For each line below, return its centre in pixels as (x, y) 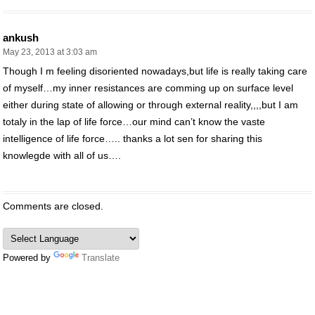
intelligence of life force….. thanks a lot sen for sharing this (133, 138)
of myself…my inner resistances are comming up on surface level (148, 88)
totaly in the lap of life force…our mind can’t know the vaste (134, 121)
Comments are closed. (53, 206)
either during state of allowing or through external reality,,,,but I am (150, 104)
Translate (101, 257)
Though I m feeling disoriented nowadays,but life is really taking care (155, 71)
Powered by (28, 257)
